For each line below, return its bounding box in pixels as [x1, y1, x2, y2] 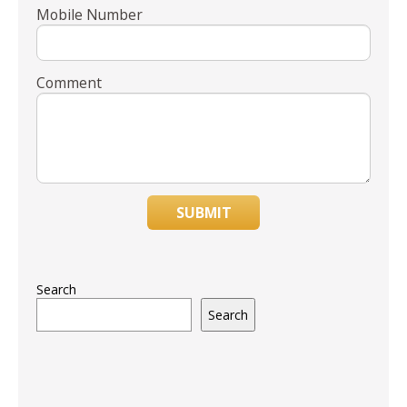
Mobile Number [36, 5, 143, 25]
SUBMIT [175, 203, 232, 223]
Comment [36, 73, 102, 94]
